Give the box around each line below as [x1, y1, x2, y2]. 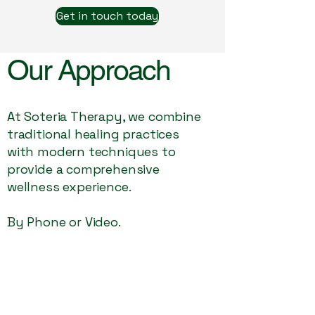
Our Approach [7, 53, 171, 86]
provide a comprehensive [7, 161, 160, 177]
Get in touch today [56, 8, 158, 23]
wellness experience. [7, 179, 131, 195]
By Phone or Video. [7, 214, 121, 230]
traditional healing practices [7, 126, 179, 142]
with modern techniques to [7, 143, 176, 160]
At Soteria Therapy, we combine [7, 108, 201, 124]
